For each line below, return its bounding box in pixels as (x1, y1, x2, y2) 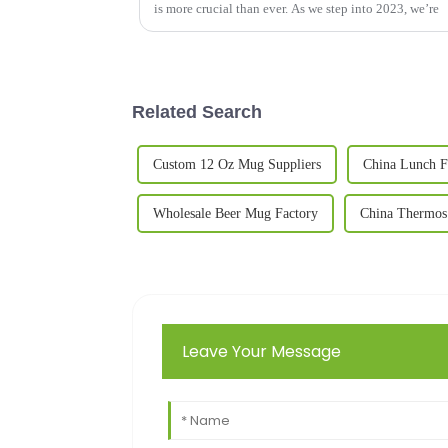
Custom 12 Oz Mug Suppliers (153, 156, 321, 172)
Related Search (132, 101, 262, 122)
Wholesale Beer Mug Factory (153, 205, 318, 221)
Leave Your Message (182, 339, 342, 363)
